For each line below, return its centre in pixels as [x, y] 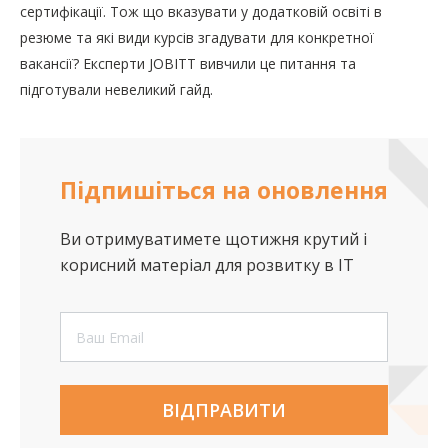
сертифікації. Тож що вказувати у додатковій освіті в [201, 12]
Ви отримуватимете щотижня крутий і [213, 239]
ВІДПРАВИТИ [224, 410]
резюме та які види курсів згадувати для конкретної [197, 38]
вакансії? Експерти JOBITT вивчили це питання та [188, 64]
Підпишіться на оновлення [224, 190]
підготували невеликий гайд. [116, 90]
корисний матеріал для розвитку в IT [207, 265]
